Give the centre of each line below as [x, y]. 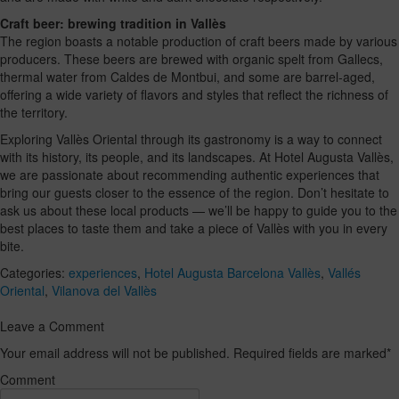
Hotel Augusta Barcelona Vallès [232, 273]
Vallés [344, 273]
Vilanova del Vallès [104, 291]
